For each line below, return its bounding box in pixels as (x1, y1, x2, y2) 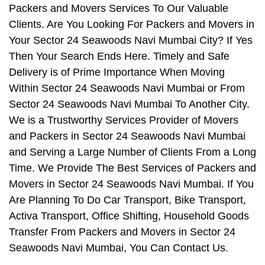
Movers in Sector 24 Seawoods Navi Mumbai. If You (9, 178, 254, 190)
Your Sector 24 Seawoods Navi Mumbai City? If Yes (9, 34, 253, 47)
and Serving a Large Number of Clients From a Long (9, 146, 256, 159)
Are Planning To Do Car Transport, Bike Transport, (9, 194, 246, 206)
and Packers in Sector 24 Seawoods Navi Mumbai (9, 130, 245, 143)
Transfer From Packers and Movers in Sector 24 (9, 226, 235, 238)
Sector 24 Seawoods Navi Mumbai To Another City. (9, 98, 250, 111)
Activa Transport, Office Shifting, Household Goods (9, 210, 249, 222)
